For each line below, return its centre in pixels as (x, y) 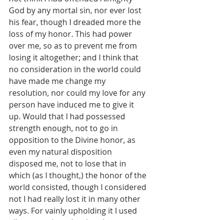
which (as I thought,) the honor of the (79, 176)
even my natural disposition (61, 152)
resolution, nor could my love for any (78, 93)
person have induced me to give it (72, 105)
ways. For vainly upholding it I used (74, 211)
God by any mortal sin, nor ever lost (76, 11)
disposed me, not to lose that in (69, 164)
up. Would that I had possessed (68, 117)
